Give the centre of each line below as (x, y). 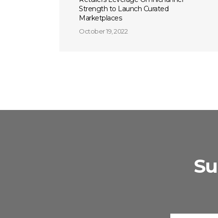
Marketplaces (100, 18)
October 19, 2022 (103, 31)
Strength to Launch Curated (124, 9)
